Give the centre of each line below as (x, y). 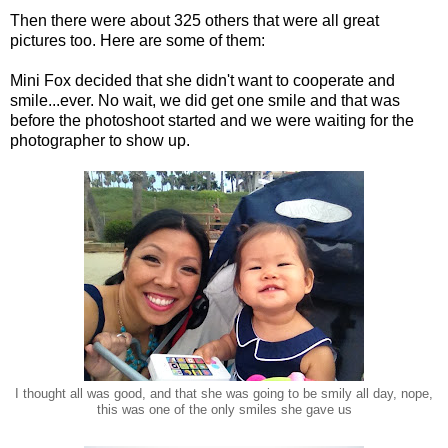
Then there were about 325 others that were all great (194, 20)
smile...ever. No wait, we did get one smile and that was (205, 100)
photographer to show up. (100, 140)
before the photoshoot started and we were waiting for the (212, 120)
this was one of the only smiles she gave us (224, 409)
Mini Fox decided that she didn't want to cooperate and (202, 80)
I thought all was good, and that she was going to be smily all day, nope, (224, 393)
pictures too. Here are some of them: (137, 40)
